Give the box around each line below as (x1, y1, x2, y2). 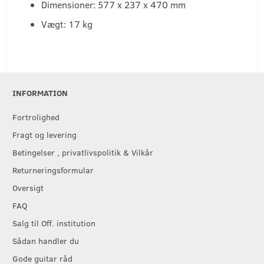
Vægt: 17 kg (41, 17, 93, 30)
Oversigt (12, 181, 44, 194)
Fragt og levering (12, 128, 77, 141)
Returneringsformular (12, 164, 94, 176)
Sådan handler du (12, 235, 79, 247)
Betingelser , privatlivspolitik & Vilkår (12, 146, 153, 159)
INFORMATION (12, 87, 68, 99)
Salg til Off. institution (12, 217, 95, 229)
